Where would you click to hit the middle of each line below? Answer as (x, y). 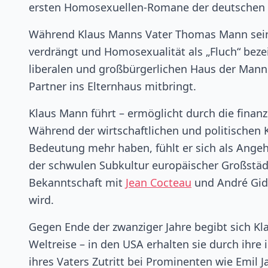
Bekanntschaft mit (77, 182)
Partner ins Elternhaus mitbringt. (112, 86)
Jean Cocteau (159, 182)
